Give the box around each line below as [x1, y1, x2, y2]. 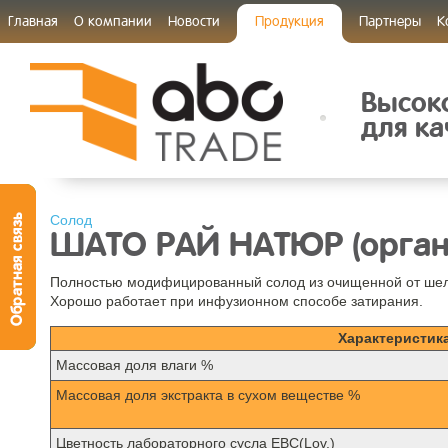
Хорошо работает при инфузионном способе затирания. [50, 293, 423, 309]
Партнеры [359, 12, 421, 29]
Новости [168, 12, 220, 29]
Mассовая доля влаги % [56, 357, 213, 373]
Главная [8, 12, 58, 29]
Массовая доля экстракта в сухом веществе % [56, 387, 360, 403]
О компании [74, 12, 152, 29]
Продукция [255, 12, 324, 29]
